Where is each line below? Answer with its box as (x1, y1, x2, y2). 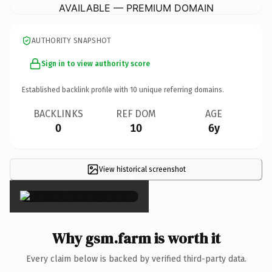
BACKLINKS (33, 107, 83, 120)
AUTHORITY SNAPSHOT (32, 36, 112, 45)
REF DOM (116, 107, 156, 120)
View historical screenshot (98, 165, 186, 174)
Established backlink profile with (22, 85, 130, 94)
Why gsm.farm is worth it (52, 228, 220, 248)
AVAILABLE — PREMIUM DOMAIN (58, 1, 214, 14)
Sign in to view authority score (41, 59, 150, 68)
